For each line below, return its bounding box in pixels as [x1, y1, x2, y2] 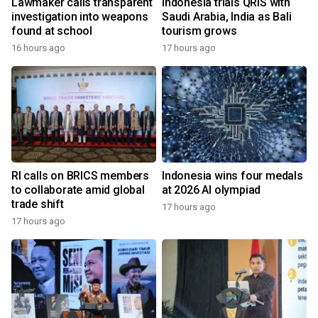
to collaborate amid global [11, 183, 145, 197]
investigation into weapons [11, 10, 148, 23]
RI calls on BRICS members [11, 169, 149, 182]
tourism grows [162, 24, 237, 38]
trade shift [11, 197, 64, 211]
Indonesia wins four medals [162, 169, 303, 182]
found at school [11, 24, 92, 38]
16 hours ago [11, 43, 65, 53]
